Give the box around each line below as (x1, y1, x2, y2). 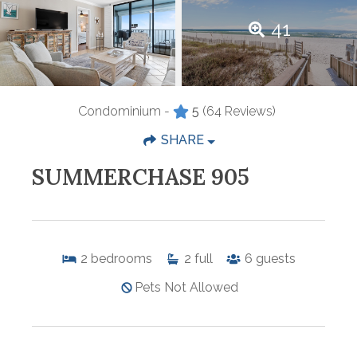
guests (256, 251, 296, 267)
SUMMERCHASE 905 (32, 163, 249, 192)
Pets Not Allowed (135, 280, 238, 296)
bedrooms (91, 251, 152, 267)
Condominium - (78, 104, 170, 120)
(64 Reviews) (202, 104, 276, 120)
